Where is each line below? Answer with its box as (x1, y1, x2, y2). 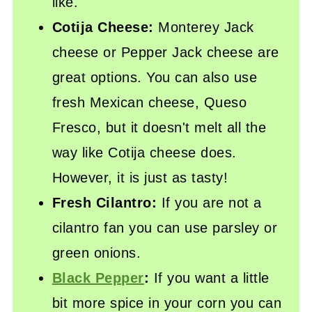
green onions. (52, 245, 141, 261)
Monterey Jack (158, 19, 254, 36)
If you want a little (153, 270, 270, 286)
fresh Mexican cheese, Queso (52, 95, 247, 111)
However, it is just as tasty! (52, 170, 228, 186)
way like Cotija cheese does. (52, 145, 237, 161)
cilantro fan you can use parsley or (52, 220, 278, 236)
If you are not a (161, 195, 262, 211)
